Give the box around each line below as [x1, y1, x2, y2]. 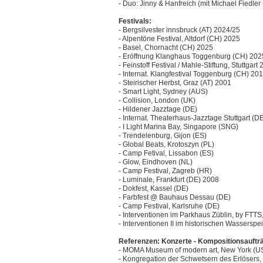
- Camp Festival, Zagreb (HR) [119, 167, 212, 176]
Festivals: [119, 17, 151, 26]
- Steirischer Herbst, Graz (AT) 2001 [119, 79, 231, 87]
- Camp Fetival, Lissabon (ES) [119, 149, 214, 158]
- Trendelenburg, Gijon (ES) [119, 131, 207, 140]
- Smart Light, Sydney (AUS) [119, 87, 208, 96]
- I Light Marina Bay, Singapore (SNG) [119, 123, 238, 131]
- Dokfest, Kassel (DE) [119, 184, 188, 193]
